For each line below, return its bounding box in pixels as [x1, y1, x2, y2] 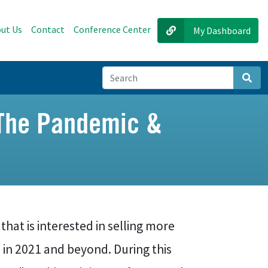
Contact [31, 23, 65, 35]
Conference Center [74, 23, 151, 35]
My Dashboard [193, 25, 251, 36]
